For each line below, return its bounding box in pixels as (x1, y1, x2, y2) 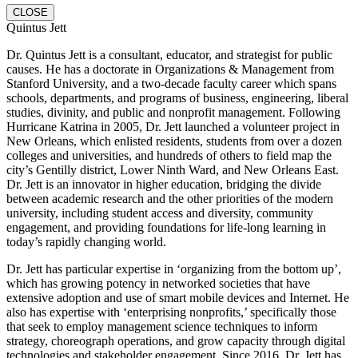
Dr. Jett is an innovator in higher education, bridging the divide (6, 177, 321, 191)
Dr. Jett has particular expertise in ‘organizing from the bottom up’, (6, 261, 341, 276)
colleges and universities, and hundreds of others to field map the (6, 148, 332, 162)
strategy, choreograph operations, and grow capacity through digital (6, 333, 345, 348)
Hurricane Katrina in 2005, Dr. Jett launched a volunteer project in (6, 119, 340, 133)
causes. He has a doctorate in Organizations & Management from (6, 62, 334, 76)
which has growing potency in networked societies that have (6, 276, 310, 290)
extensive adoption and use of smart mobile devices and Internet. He (6, 290, 349, 304)
